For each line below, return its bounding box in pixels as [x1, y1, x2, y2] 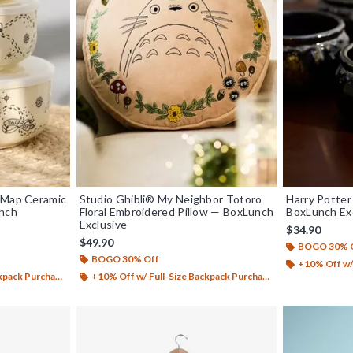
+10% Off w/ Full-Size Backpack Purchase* [91, 269, 262, 282]
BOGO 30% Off [91, 252, 159, 265]
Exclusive [79, 217, 128, 231]
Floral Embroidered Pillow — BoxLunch [79, 204, 274, 218]
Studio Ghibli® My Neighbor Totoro [79, 191, 262, 206]
